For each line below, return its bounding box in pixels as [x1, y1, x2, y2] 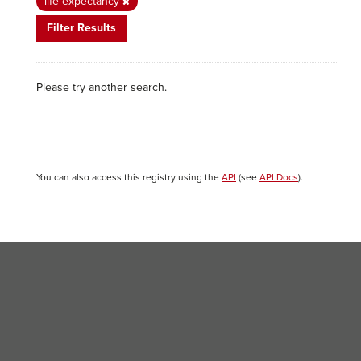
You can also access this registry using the [36, 172, 222, 183]
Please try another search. [36, 81, 167, 94]
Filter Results [47, 21, 116, 35]
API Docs [259, 172, 298, 183]
